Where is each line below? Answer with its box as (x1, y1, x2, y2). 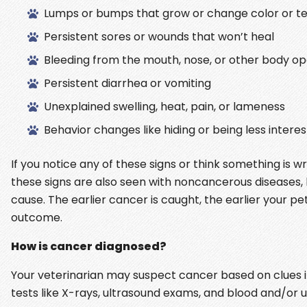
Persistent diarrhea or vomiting (44, 75, 211, 91)
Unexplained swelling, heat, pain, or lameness (44, 98, 285, 114)
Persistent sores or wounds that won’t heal (44, 28, 274, 45)
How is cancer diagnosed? (11, 238, 167, 254)
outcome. (11, 209, 62, 225)
